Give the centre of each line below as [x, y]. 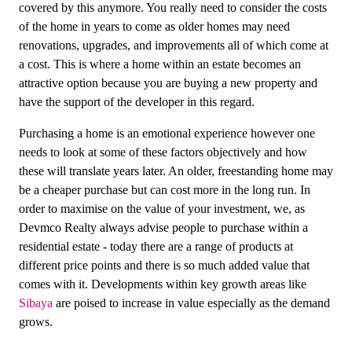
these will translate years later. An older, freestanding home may [176, 171]
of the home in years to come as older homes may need [154, 26]
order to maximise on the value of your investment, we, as [162, 209]
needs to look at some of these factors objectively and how [163, 152]
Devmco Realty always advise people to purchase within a [163, 227]
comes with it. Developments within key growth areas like [163, 284]
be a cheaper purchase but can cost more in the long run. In [165, 190]
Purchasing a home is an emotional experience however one [167, 133]
